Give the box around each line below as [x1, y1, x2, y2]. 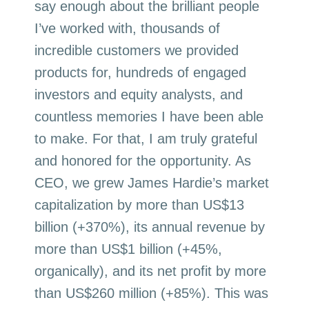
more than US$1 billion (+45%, [34, 241, 223, 257]
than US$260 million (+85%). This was [34, 285, 269, 301]
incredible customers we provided [34, 42, 239, 58]
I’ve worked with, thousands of [34, 20, 221, 36]
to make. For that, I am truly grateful [34, 130, 258, 146]
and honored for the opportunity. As [34, 152, 252, 168]
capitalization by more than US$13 [34, 197, 245, 212]
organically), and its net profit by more [34, 263, 267, 279]
